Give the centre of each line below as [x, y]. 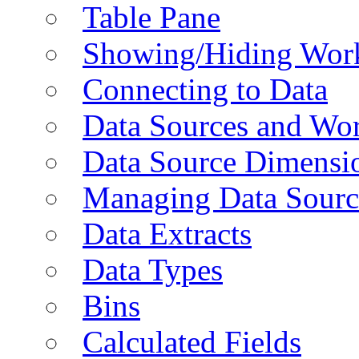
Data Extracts [167, 233]
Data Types [153, 269]
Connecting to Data [205, 89]
